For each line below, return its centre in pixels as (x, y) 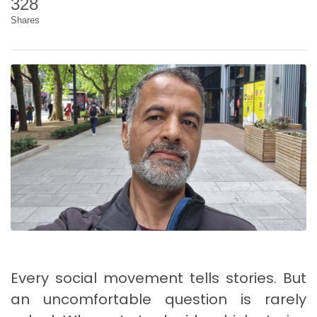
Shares (25, 20)
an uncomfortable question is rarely (158, 299)
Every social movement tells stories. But (158, 278)
